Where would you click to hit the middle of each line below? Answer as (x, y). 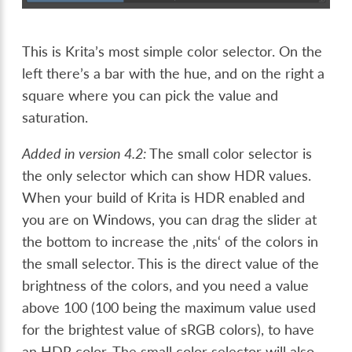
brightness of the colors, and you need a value (166, 286)
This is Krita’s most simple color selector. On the (172, 52)
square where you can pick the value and (150, 96)
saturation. (55, 118)
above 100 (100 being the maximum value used (169, 308)
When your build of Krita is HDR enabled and (164, 198)
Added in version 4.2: (86, 154)
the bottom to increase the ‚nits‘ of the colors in (170, 242)
